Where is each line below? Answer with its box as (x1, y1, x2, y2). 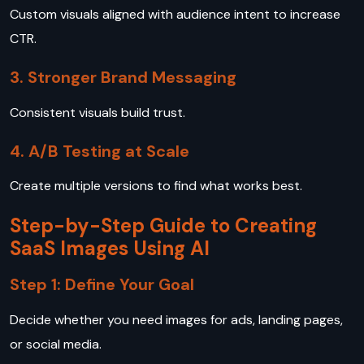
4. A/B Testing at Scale (10, 140, 189, 162)
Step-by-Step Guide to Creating (10, 213, 317, 239)
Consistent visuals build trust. (10, 103, 188, 121)
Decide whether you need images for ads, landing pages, (10, 311, 343, 329)
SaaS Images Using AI (10, 236, 210, 262)
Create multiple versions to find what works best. (10, 177, 305, 195)
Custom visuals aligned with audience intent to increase (10, 6, 340, 24)
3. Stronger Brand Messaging (10, 67, 236, 89)
